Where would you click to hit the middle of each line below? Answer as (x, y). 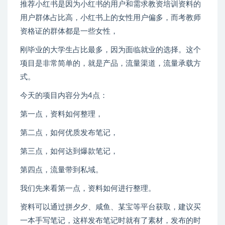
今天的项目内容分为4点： (64, 96)
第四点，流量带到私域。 (62, 170)
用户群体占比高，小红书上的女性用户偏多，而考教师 (110, 18)
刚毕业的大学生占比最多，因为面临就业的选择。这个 (110, 50)
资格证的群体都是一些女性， (69, 32)
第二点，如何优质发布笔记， (69, 133)
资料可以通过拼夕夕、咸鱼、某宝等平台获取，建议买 (110, 207)
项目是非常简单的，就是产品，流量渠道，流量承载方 (110, 64)
